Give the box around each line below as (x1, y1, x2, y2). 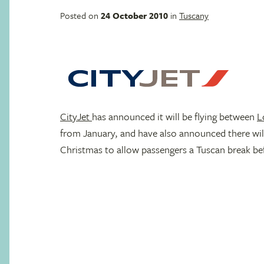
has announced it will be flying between (92, 109, 257, 124)
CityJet (60, 109, 92, 124)
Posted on (60, 9, 101, 22)
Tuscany (179, 9, 209, 22)
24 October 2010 (101, 9, 168, 22)
